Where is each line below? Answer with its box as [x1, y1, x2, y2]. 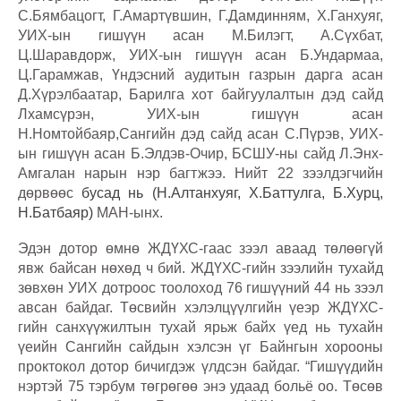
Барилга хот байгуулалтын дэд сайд [129, 87, 384, 103]
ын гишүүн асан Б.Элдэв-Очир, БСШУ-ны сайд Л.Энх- [18, 146, 383, 162]
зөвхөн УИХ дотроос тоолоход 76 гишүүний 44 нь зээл [18, 280, 383, 296]
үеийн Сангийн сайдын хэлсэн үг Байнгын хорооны [18, 339, 383, 355]
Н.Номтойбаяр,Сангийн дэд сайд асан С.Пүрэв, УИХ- [18, 126, 383, 142]
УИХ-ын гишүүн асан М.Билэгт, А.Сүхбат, [18, 28, 383, 44]
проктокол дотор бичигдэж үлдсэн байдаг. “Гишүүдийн [18, 359, 383, 375]
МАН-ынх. [93, 205, 163, 221]
